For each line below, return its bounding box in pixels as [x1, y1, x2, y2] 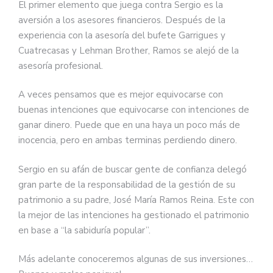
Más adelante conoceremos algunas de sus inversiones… [18, 253, 253, 266]
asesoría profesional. [18, 59, 103, 72]
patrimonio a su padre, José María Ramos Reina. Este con [18, 193, 254, 206]
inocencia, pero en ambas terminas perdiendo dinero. [18, 134, 237, 147]
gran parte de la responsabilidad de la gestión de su [18, 178, 235, 191]
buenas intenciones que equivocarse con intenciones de [18, 104, 249, 116]
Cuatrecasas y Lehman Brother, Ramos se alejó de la [18, 44, 239, 57]
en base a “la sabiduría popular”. [18, 224, 151, 236]
